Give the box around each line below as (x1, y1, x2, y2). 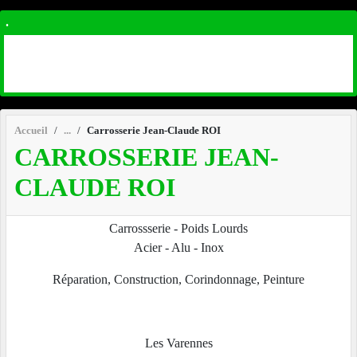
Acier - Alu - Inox (133, 241, 224, 255)
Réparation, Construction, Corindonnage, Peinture (53, 273, 304, 287)
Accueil (14, 124, 48, 136)
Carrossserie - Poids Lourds (109, 222, 248, 236)
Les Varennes (144, 336, 213, 351)
